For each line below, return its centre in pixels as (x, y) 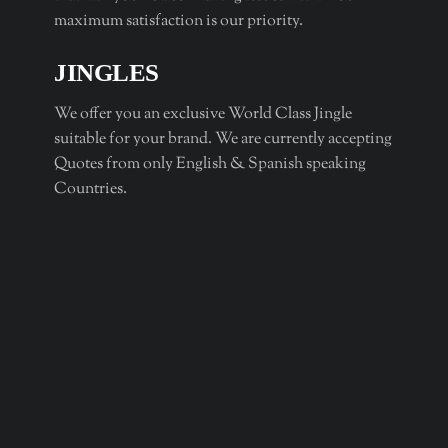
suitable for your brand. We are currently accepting (223, 140)
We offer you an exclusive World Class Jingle (203, 115)
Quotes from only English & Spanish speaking (210, 165)
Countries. (91, 190)
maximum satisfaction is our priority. (179, 22)
